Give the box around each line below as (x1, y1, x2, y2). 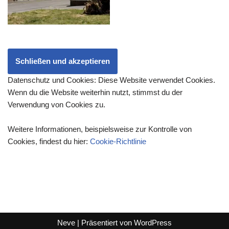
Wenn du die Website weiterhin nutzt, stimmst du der (8, 87, 182, 97)
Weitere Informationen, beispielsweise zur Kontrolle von (8, 124, 192, 133)
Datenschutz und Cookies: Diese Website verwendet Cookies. (8, 75, 215, 84)
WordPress (134, 218, 172, 227)
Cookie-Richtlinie (90, 136, 146, 146)
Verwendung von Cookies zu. (8, 100, 105, 109)
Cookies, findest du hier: (8, 136, 90, 146)
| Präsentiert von (75, 218, 134, 227)
